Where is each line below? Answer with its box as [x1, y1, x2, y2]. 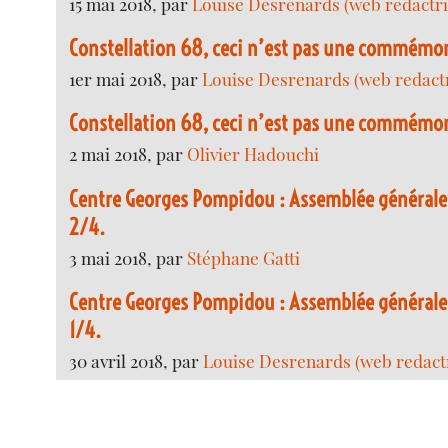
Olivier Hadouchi [187, 142, 320, 166]
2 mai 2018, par [69, 142, 188, 166]
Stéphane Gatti [187, 245, 301, 269]
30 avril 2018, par [69, 348, 204, 372]
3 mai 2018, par [69, 245, 188, 269]
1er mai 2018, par [69, 67, 203, 91]
